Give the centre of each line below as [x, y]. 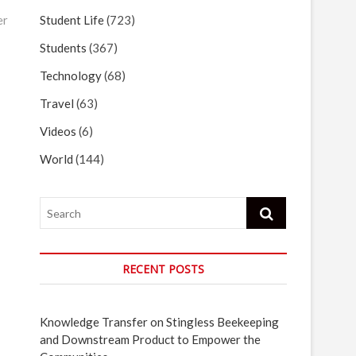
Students [63, 48]
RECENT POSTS [163, 269]
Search [264, 205]
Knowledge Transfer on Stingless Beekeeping [159, 322]
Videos [58, 131]
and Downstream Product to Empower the [150, 339]
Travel [57, 103]
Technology [71, 75]
